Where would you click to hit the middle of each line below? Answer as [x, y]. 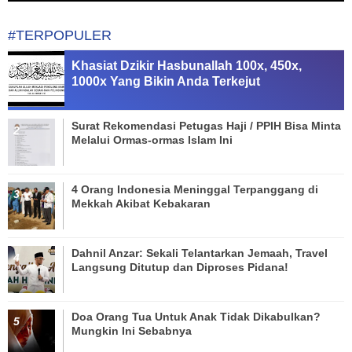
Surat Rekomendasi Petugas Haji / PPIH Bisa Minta [206, 125]
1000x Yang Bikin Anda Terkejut [166, 81]
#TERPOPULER [60, 35]
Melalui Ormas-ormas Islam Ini [152, 139]
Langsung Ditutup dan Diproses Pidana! [180, 267]
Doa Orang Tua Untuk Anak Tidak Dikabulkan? [196, 316]
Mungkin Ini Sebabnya [132, 330]
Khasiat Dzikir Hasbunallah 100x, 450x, [187, 65]
